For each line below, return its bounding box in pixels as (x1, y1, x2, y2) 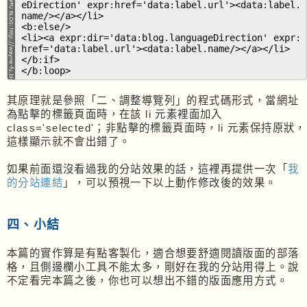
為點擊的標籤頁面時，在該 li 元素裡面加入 (7, 108, 223, 120)
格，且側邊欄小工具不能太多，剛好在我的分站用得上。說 (7, 260, 299, 273)
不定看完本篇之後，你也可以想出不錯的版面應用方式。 (7, 274, 288, 286)
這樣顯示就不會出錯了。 (7, 135, 131, 147)
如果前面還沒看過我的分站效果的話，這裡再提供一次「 (7, 162, 288, 175)
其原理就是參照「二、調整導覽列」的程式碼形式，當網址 (7, 94, 299, 106)
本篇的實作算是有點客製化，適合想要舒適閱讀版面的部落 (7, 247, 299, 259)
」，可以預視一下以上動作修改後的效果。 (63, 176, 277, 188)
